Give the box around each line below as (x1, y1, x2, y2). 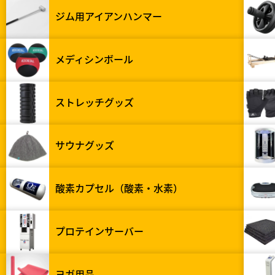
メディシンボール (55, 52, 134, 67)
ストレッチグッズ (55, 95, 134, 110)
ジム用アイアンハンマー (55, 9, 163, 24)
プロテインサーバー (55, 223, 144, 239)
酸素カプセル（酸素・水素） (55, 180, 184, 196)
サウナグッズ (55, 137, 115, 153)
